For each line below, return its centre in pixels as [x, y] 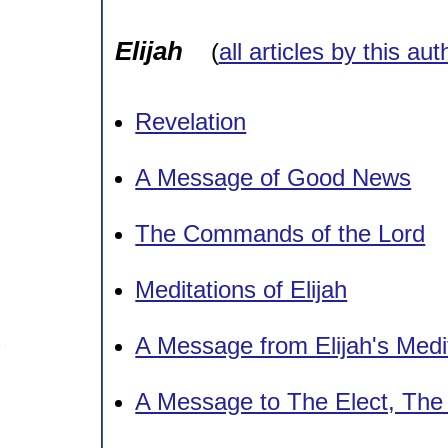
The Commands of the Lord [280, 233]
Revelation [191, 121]
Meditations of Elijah [241, 289]
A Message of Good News [273, 177]
